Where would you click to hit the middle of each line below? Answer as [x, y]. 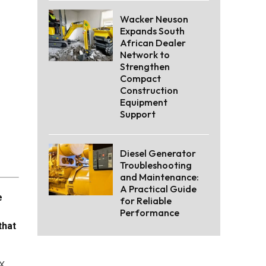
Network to [145, 55]
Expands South [152, 31]
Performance [150, 213]
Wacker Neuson [154, 19]
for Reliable [146, 201]
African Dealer [153, 43]
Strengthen [145, 67]
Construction [149, 91]
